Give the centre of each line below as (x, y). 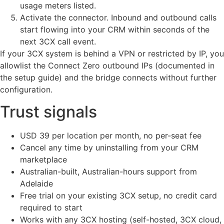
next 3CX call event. (58, 41)
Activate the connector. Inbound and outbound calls (118, 17)
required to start (51, 207)
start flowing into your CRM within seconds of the (115, 29)
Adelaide (36, 183)
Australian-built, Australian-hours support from (108, 171)
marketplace (43, 159)
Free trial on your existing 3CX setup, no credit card (118, 195)
